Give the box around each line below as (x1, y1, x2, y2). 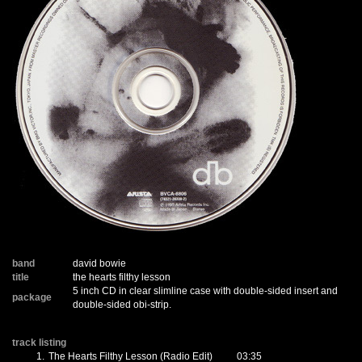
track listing (12, 337, 66, 348)
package (12, 292, 52, 303)
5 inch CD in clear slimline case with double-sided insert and (73, 285, 338, 297)
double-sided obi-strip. (73, 299, 171, 310)
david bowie (73, 258, 126, 269)
